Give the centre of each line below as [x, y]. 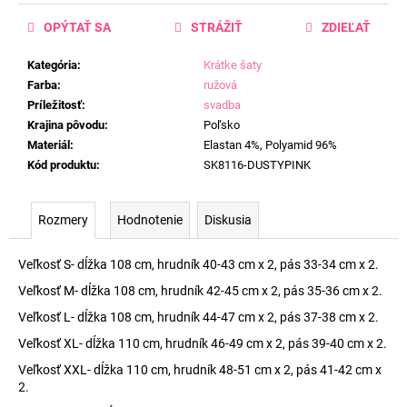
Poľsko [222, 125]
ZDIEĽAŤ [346, 28]
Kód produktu [62, 165]
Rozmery [63, 220]
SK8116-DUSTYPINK [257, 165]
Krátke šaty [233, 65]
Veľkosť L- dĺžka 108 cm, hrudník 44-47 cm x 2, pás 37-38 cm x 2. [199, 318]
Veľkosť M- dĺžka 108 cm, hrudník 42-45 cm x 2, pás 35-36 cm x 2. [200, 291]
